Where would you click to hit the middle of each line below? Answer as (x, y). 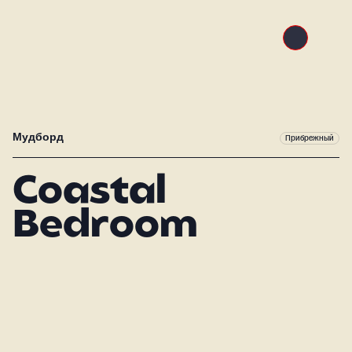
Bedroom (105, 227)
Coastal (90, 194)
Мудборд (38, 138)
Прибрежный (310, 139)
